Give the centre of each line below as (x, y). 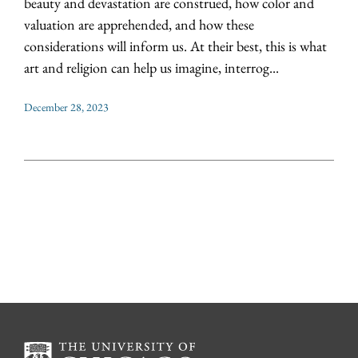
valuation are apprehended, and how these (139, 25)
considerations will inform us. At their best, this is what (175, 46)
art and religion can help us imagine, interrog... (151, 68)
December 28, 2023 (66, 107)
